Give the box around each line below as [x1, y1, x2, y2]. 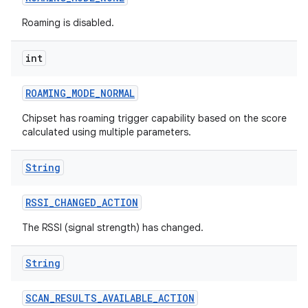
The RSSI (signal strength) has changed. [22, 221, 203, 234]
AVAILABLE [102, 291, 153, 305]
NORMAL [100, 87, 135, 100]
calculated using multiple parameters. [22, 126, 191, 138]
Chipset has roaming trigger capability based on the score [22, 112, 287, 124]
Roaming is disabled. [22, 16, 114, 29]
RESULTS [55, 291, 97, 305]
